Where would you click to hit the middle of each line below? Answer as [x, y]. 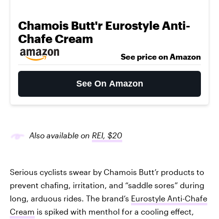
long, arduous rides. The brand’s [70, 198]
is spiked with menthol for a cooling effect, [114, 211]
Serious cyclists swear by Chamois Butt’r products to [107, 172]
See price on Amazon [161, 56]
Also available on [61, 135]
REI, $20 [107, 135]
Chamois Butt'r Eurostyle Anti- [104, 25]
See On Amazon [109, 84]
